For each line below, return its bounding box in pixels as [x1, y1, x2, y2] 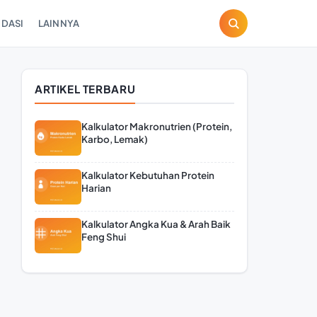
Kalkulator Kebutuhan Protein [81, 169, 214, 181]
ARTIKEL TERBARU [35, 82, 136, 96]
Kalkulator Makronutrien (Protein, [81, 120, 232, 132]
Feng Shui [81, 231, 126, 243]
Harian [81, 182, 111, 194]
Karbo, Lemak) [81, 133, 148, 145]
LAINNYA [38, 17, 80, 29]
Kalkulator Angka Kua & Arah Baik [81, 218, 231, 230]
